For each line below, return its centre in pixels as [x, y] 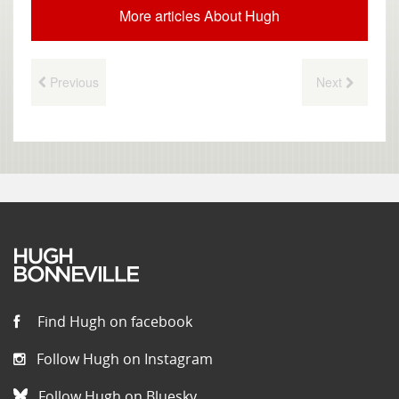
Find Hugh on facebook [113, 322]
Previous [73, 82]
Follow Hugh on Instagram [123, 359]
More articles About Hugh [199, 16]
